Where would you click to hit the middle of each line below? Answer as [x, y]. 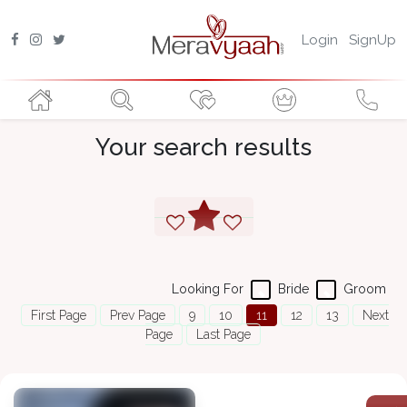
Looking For [208, 289]
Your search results [203, 148]
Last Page [223, 335]
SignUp [372, 40]
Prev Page [137, 316]
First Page [58, 316]
